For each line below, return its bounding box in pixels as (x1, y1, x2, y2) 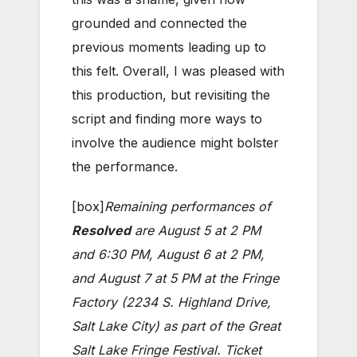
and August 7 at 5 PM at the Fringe (72, 270, 279, 287)
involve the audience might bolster (72, 135, 279, 151)
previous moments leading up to (72, 39, 266, 56)
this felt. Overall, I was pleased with (72, 63, 284, 80)
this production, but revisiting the (72, 87, 270, 104)
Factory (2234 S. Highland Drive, (72, 294, 271, 311)
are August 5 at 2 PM (131, 222, 261, 239)
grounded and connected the (72, 15, 247, 32)
